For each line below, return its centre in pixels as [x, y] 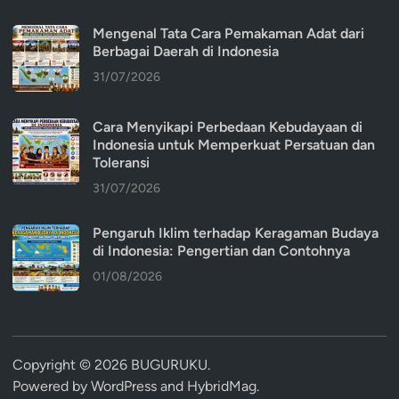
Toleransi [121, 162]
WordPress [124, 386]
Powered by [52, 386]
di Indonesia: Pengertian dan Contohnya [221, 250]
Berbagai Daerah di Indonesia [186, 51]
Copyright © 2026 [72, 364]
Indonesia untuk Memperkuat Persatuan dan [234, 144]
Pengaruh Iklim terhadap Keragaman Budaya [236, 232]
